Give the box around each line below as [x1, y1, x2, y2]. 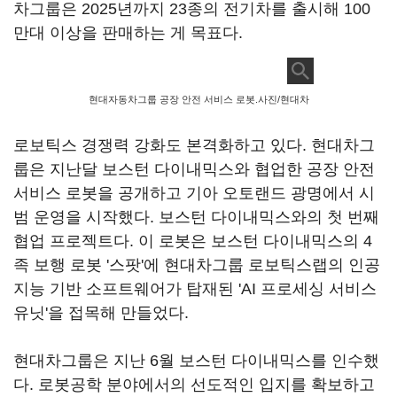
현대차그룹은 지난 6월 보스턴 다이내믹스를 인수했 [13, 352, 379, 370]
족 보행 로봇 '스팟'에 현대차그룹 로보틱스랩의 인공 [13, 256, 380, 274]
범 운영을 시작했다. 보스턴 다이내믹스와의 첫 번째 [13, 208, 379, 226]
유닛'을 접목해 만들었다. [13, 304, 189, 322]
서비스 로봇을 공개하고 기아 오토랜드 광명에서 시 [13, 184, 375, 202]
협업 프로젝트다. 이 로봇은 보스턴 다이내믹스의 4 [13, 232, 372, 250]
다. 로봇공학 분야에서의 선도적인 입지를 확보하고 [13, 376, 375, 393]
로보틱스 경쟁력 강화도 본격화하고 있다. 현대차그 [13, 136, 375, 154]
